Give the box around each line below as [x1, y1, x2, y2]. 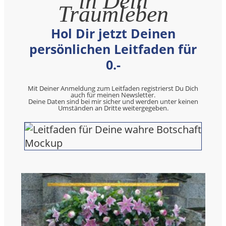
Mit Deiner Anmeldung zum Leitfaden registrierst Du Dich [28, 83, 198, 93]
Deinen [130, 24, 176, 42]
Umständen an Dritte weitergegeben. [58, 103, 168, 112]
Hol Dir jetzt [50, 24, 131, 42]
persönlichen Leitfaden [29, 40, 175, 58]
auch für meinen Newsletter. [71, 90, 155, 99]
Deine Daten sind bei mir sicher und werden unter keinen [28, 96, 198, 106]
